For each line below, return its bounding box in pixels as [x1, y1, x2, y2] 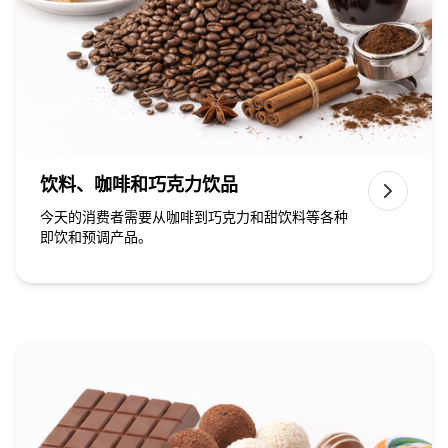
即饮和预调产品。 [40, 229, 152, 245]
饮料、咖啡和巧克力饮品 [40, 175, 238, 195]
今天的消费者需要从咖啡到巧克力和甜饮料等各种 [40, 209, 348, 225]
